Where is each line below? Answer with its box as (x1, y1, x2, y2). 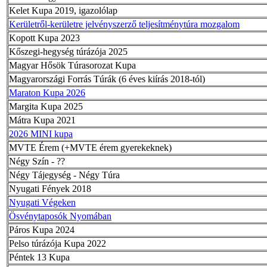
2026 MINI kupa (9, 128, 73, 139)
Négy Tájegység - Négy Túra (9, 169, 120, 180)
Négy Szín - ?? (9, 156, 65, 166)
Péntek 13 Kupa (9, 252, 70, 262)
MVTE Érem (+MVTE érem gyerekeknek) (9, 142, 172, 153)
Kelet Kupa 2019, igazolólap (9, 5, 117, 15)
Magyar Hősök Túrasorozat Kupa (9, 60, 136, 70)
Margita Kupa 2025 (9, 101, 83, 111)
